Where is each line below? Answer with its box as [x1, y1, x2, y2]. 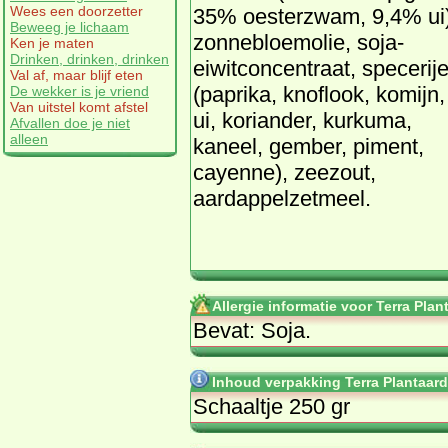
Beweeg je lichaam [10, 18, 129, 35]
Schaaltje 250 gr [193, 393, 350, 419]
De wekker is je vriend [10, 82, 149, 99]
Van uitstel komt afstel [10, 98, 148, 115]
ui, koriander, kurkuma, [193, 107, 412, 133]
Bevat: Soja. [193, 317, 311, 343]
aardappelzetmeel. [193, 185, 371, 211]
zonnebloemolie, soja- [193, 29, 404, 55]
